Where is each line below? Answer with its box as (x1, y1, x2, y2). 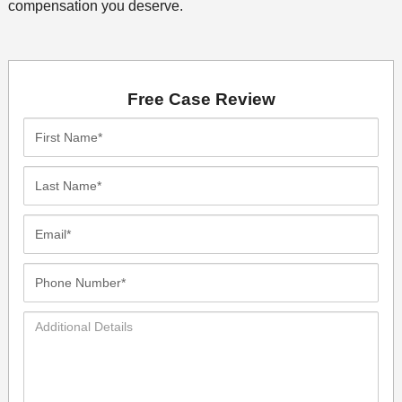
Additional (22, 313, 92, 329)
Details (22, 335, 69, 351)
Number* (22, 286, 83, 302)
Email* (22, 216, 66, 232)
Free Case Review (127, 89, 275, 109)
